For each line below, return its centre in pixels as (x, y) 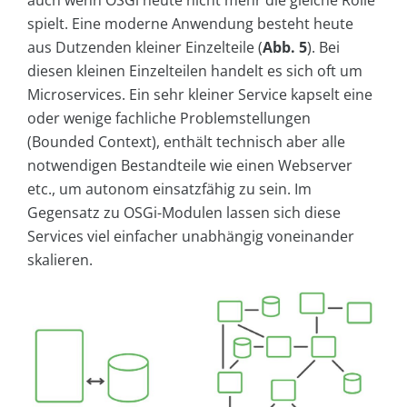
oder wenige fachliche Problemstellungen (169, 119)
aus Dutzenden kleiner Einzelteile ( (145, 48)
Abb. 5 (285, 48)
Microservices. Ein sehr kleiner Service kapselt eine (200, 95)
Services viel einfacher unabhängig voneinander (191, 237)
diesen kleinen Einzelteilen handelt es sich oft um (195, 71)
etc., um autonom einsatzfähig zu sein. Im (169, 189)
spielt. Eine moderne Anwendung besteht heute (190, 24)
